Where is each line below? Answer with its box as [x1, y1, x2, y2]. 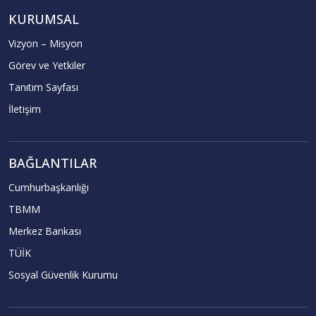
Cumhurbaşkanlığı [8, 181, 89, 194]
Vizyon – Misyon [8, 37, 83, 50]
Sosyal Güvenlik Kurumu [8, 268, 118, 281]
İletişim [8, 102, 41, 116]
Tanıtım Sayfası [8, 80, 78, 94]
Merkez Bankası [8, 224, 81, 238]
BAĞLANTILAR [8, 154, 97, 171]
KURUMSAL [8, 11, 79, 28]
